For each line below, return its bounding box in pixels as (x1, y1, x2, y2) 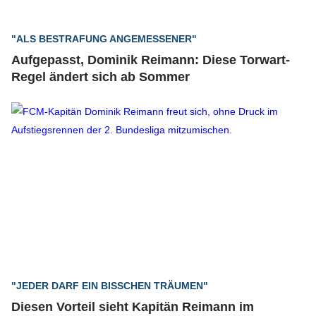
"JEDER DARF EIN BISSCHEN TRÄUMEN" (11, 280, 208, 291)
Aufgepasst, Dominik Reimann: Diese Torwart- (11, 53, 290, 67)
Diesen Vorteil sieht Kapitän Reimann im (11, 300, 254, 314)
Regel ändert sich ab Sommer (11, 70, 190, 84)
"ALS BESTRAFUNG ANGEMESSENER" (11, 33, 197, 44)
